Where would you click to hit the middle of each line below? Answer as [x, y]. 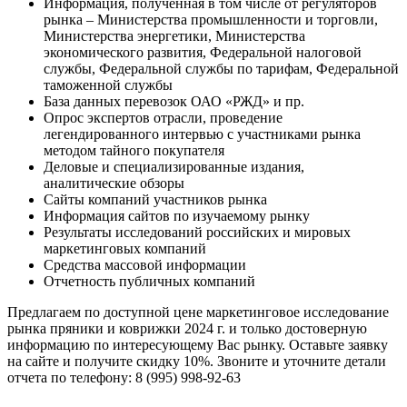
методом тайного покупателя [134, 151]
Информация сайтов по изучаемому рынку [177, 216]
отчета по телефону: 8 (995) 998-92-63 [124, 378]
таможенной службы [108, 85]
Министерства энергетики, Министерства [174, 36]
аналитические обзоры [114, 184]
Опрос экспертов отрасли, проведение [163, 118]
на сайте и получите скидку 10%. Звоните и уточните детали [197, 362]
